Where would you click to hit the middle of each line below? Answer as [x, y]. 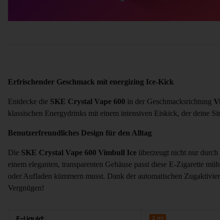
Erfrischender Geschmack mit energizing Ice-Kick [91, 82]
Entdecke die [29, 102]
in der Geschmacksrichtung [169, 102]
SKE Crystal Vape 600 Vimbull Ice [79, 153]
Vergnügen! [26, 188]
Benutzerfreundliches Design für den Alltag [80, 133]
